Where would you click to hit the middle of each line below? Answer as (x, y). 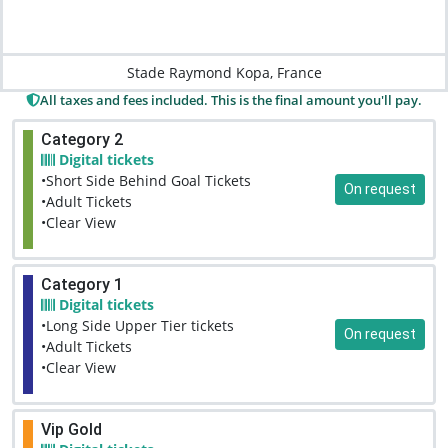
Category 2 (82, 139)
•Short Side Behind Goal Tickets (146, 180)
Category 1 (82, 284)
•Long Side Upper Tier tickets (137, 325)
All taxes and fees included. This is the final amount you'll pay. (231, 99)
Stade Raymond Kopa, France (224, 72)
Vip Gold (71, 429)
